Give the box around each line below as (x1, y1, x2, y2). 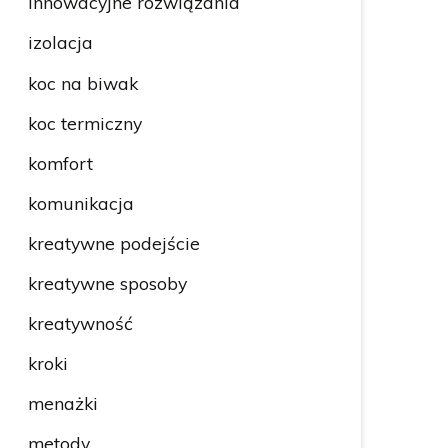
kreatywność (27, 312, 133, 334)
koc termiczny (27, 111, 142, 134)
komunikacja (27, 191, 134, 214)
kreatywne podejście (27, 231, 200, 254)
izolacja (27, 31, 93, 54)
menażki (27, 392, 98, 415)
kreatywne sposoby (27, 271, 187, 294)
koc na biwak (27, 71, 138, 94)
